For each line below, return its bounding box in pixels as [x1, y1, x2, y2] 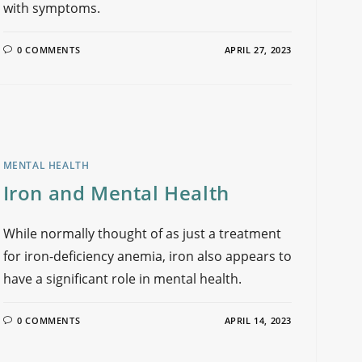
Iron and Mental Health [2, 179, 229, 207]
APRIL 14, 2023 [224, 314, 292, 327]
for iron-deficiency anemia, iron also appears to [2, 247, 292, 266]
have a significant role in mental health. [2, 270, 242, 288]
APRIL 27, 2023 [224, 44, 292, 56]
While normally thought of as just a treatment [2, 225, 281, 243]
